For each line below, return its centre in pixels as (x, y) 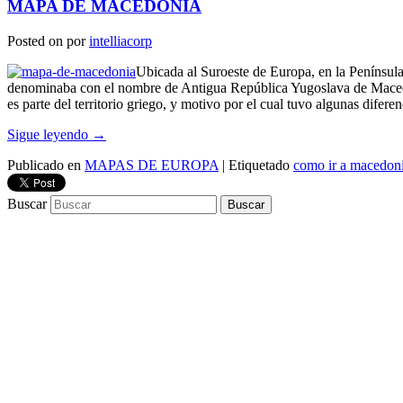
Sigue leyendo (49, 134)
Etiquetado (259, 165)
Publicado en (44, 165)
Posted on (37, 40)
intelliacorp (121, 40)
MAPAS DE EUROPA (152, 165)
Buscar (27, 203)
